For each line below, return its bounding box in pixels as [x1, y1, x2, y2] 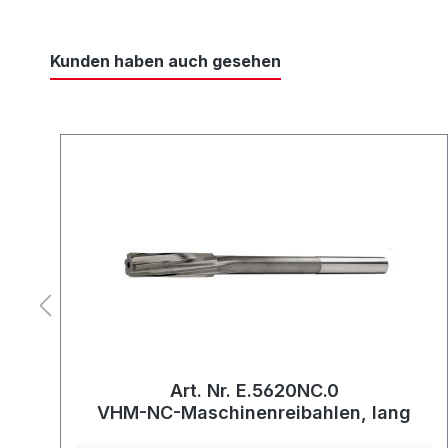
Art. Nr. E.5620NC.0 [169, 380, 339, 402]
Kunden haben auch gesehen [50, 51, 281, 72]
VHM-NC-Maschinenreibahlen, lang [97, 402, 412, 424]
